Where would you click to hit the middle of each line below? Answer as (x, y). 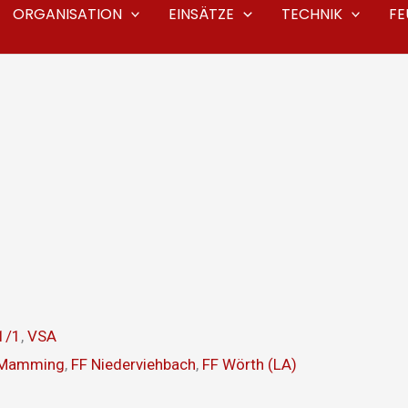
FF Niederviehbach (133, 364)
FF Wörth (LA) (250, 364)
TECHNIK (311, 14)
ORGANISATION (67, 14)
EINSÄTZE (202, 14)
